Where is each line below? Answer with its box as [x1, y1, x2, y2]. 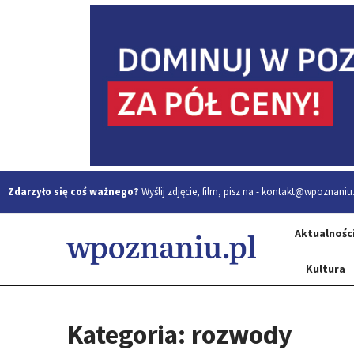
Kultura [305, 262, 345, 276]
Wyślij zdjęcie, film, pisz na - [139, 185, 262, 198]
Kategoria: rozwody [66, 318, 292, 351]
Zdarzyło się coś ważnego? [8, 185, 139, 198]
